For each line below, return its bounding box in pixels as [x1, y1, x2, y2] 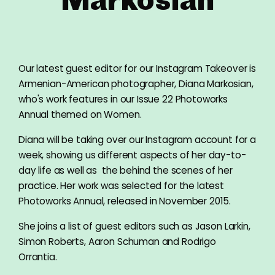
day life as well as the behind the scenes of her [18, 164, 233, 177]
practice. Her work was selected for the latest [18, 179, 225, 192]
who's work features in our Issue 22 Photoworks [18, 93, 228, 106]
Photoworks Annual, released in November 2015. [18, 195, 231, 207]
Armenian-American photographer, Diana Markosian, [18, 77, 254, 90]
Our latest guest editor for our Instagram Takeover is [18, 62, 256, 75]
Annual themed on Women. [18, 108, 142, 121]
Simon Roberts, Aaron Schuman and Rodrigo [18, 235, 216, 248]
